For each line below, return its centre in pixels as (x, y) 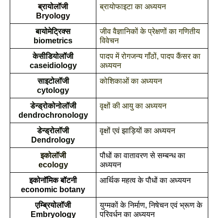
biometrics (53, 41)
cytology (53, 90)
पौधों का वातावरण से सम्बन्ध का (142, 155)
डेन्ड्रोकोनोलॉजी (53, 106)
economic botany (53, 190)
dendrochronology (53, 115)
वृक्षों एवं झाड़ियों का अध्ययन (137, 131)
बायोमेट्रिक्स (53, 31)
